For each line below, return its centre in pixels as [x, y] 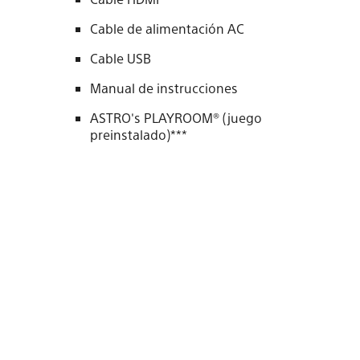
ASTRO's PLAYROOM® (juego [176, 118]
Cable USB [121, 59]
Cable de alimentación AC [167, 29]
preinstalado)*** [139, 135]
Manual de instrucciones [164, 88]
